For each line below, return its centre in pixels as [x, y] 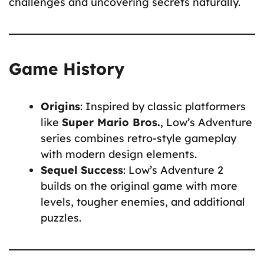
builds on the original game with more [139, 186]
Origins [60, 107]
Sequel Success [82, 170]
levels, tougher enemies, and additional [143, 202]
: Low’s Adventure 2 [173, 170]
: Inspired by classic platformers [163, 107]
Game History [67, 69]
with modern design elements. [119, 154]
